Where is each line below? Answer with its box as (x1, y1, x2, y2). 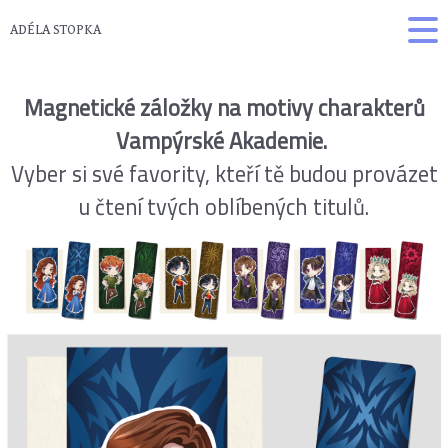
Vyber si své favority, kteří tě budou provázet (10, 153, 438, 196)
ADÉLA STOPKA (10, 21, 101, 38)
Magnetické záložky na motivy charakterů (23, 87, 425, 130)
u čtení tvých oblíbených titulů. (79, 186, 369, 229)
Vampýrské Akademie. (116, 120, 332, 163)
